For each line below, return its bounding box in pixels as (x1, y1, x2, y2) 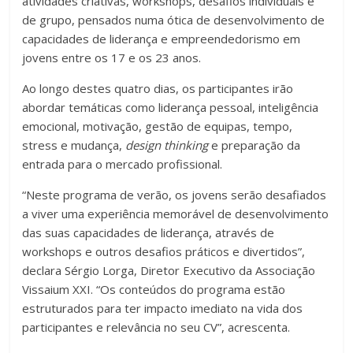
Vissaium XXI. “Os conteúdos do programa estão (22, 281, 286, 298)
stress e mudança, (22, 137, 126, 154)
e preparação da (208, 137, 301, 154)
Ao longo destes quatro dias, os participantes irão (22, 80, 294, 97)
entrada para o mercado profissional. (22, 156, 223, 173)
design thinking (125, 137, 209, 154)
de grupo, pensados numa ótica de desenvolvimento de (22, 12, 325, 28)
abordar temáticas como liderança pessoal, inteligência (22, 99, 319, 116)
